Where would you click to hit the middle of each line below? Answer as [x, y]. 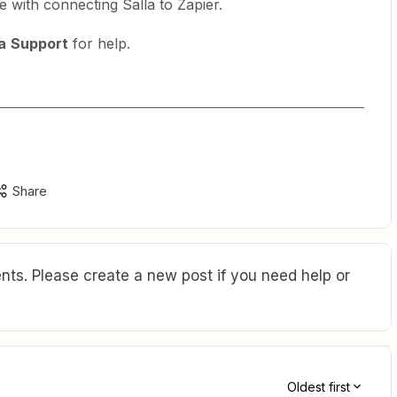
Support [39, 43]
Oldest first [319, 387]
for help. [99, 43]
